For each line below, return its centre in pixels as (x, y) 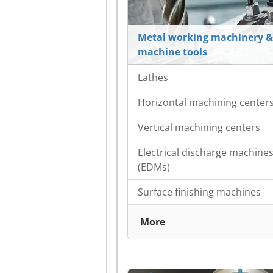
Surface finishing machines (199, 192)
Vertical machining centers (199, 128)
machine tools (172, 52)
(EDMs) (154, 167)
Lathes (153, 78)
